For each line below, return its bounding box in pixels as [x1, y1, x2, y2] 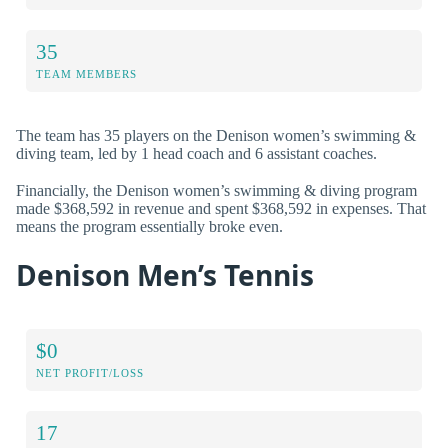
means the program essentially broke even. [16, 218, 283, 236]
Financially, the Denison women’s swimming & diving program [16, 182, 417, 200]
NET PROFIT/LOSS [36, 367, 144, 380]
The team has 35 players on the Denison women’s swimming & [16, 127, 416, 145]
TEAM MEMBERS [36, 68, 137, 81]
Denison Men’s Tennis [16, 255, 314, 294]
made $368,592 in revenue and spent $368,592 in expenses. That [16, 200, 426, 218]
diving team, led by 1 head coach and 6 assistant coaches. [16, 145, 377, 163]
